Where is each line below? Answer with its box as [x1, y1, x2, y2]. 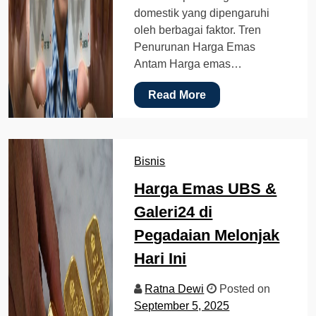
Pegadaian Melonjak [134, 226, 280, 244]
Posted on [217, 282, 271, 295]
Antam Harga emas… [134, 57, 243, 70]
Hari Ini [134, 249, 187, 267]
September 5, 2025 [134, 299, 230, 312]
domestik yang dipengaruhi [134, 6, 270, 19]
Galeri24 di [134, 202, 213, 221]
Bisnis [134, 154, 166, 167]
